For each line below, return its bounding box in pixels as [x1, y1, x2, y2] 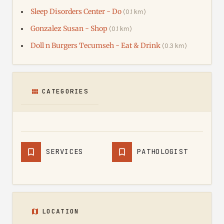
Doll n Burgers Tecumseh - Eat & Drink [30, 40, 160, 50]
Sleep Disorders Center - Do [30, 6, 121, 16]
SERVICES [46, 147, 83, 156]
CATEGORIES [42, 86, 88, 95]
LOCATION [42, 206, 79, 215]
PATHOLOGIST [137, 147, 188, 156]
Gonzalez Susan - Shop [30, 23, 107, 33]
